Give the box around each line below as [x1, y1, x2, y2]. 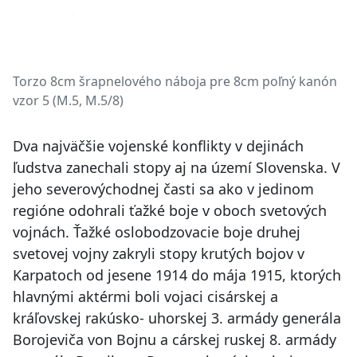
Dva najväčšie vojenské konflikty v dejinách [13, 135, 304, 155]
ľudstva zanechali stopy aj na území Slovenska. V [13, 157, 340, 177]
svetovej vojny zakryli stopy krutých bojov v [13, 243, 304, 263]
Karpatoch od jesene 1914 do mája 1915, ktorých [13, 265, 341, 284]
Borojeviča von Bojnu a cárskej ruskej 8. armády [13, 329, 336, 349]
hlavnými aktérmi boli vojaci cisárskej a [13, 286, 278, 306]
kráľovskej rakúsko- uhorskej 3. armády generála [13, 308, 341, 328]
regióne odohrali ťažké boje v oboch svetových [13, 200, 327, 220]
